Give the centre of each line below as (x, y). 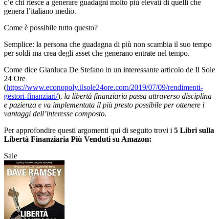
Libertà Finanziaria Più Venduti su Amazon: (78, 139)
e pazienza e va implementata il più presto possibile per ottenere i (104, 105)
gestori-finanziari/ (31, 96)
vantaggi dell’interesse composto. (55, 114)
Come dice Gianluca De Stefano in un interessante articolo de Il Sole (109, 70)
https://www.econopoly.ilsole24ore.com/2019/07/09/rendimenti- (105, 88)
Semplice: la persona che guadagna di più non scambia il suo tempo (108, 44)
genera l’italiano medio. (40, 11)
